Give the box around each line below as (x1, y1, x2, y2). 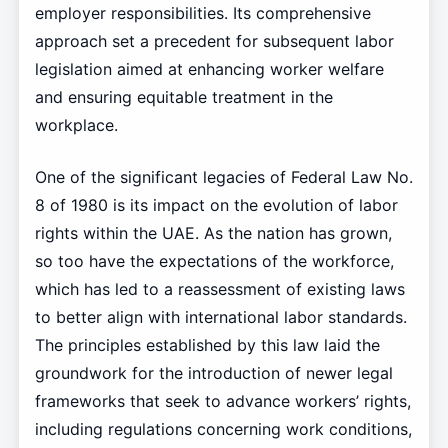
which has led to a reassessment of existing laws (34, 278, 405, 299)
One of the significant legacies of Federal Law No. (34, 166, 413, 187)
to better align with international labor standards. (34, 306, 407, 327)
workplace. (34, 114, 118, 135)
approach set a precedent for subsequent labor (34, 30, 394, 51)
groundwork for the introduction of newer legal (34, 362, 393, 383)
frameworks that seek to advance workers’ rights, (34, 390, 411, 411)
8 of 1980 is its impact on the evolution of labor (34, 194, 398, 215)
